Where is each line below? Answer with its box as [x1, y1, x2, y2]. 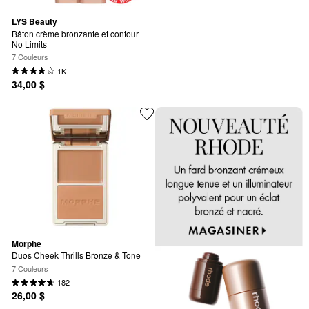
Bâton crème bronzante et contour [12, 27, 139, 39]
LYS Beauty [12, 15, 57, 28]
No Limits [12, 37, 47, 50]
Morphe [12, 237, 41, 250]
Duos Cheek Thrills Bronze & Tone [12, 249, 141, 261]
